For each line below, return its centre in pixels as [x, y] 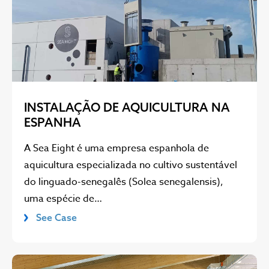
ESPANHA [53, 122]
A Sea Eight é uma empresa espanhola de [116, 149]
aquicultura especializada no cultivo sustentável [131, 165]
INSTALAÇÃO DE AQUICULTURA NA [127, 107]
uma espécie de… [63, 199]
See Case [56, 218]
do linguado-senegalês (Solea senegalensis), [124, 182]
